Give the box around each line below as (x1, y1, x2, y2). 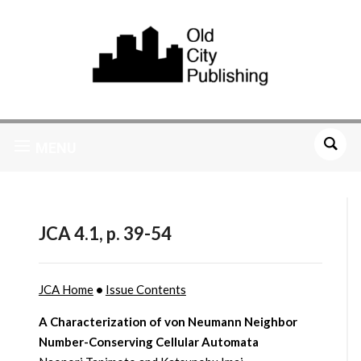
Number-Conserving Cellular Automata (38, 334, 259, 350)
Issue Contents (105, 282, 186, 297)
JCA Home (38, 282, 93, 297)
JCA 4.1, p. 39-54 (38, 222, 172, 245)
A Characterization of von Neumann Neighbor (38, 314, 297, 330)
